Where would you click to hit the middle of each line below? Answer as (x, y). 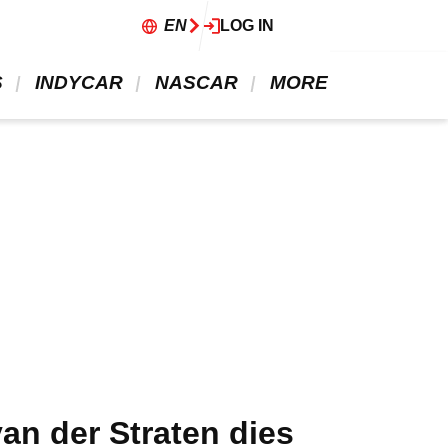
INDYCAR (79, 82)
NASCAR (196, 82)
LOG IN (247, 25)
